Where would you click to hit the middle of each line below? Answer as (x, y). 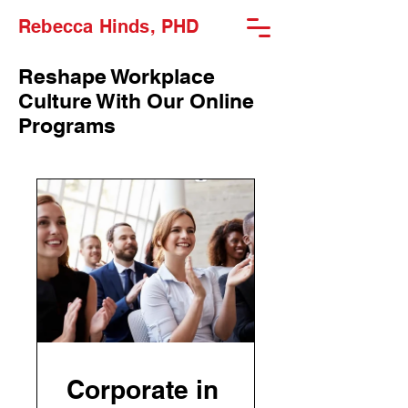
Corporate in (143, 389)
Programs (67, 125)
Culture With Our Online (136, 101)
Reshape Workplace (117, 76)
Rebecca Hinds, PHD (109, 26)
